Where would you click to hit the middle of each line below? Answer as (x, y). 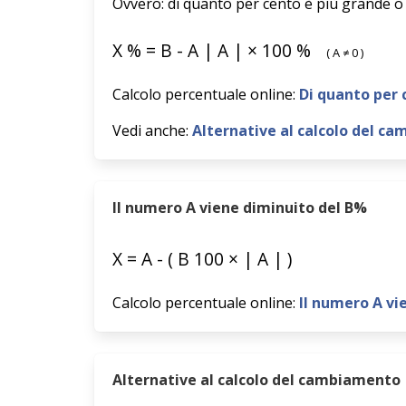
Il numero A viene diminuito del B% (240, 208)
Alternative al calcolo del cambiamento (256, 380)
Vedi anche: (152, 130)
